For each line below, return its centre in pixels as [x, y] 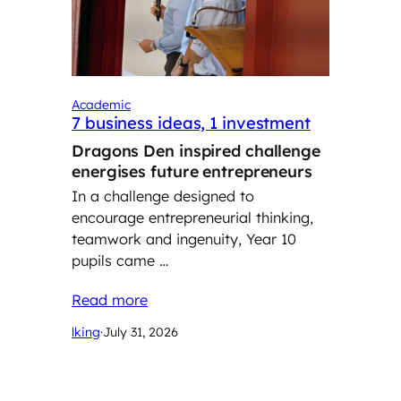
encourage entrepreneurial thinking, [192, 218]
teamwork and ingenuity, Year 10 [184, 239]
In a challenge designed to [163, 196]
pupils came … [120, 261]
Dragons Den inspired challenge [196, 150]
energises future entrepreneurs [194, 171]
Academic [101, 104]
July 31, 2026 [141, 332]
